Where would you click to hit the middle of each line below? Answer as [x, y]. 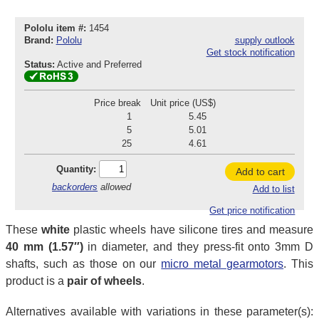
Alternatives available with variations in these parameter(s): [159, 311]
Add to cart [260, 171]
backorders [75, 187]
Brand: [38, 41]
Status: [39, 65]
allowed [115, 187]
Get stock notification [250, 53]
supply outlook [265, 41]
